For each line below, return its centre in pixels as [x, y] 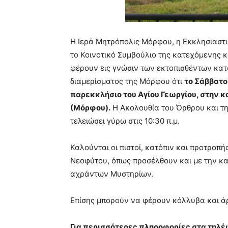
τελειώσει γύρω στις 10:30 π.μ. [125, 121]
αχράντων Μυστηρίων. [112, 174]
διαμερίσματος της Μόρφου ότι [127, 81]
